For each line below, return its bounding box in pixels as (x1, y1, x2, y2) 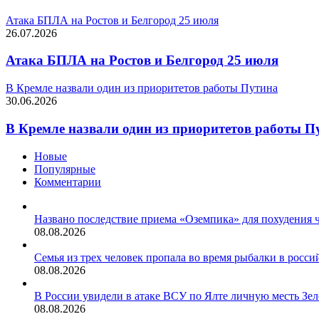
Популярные (34, 162, 95, 175)
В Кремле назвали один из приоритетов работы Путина (6, 82, 278, 95)
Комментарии (34, 175, 101, 188)
